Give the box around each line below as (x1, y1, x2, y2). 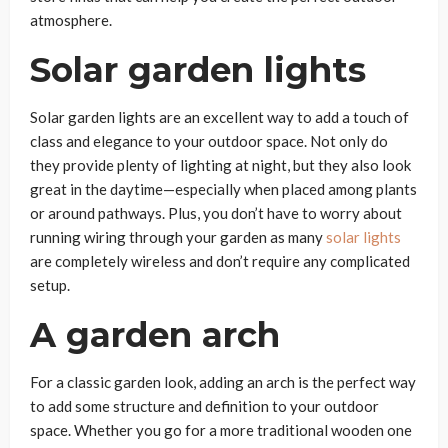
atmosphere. (30, 11, 112, 29)
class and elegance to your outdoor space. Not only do (30, 132, 388, 150)
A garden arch (30, 314, 280, 356)
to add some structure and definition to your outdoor (30, 397, 379, 415)
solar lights (326, 228, 401, 246)
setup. (30, 276, 70, 294)
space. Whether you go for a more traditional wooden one (30, 421, 412, 439)
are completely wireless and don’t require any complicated (30, 252, 410, 270)
